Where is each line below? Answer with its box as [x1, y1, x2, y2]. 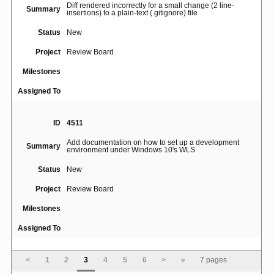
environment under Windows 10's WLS [67, 146, 195, 155]
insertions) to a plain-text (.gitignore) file [67, 9, 198, 18]
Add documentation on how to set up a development [67, 138, 239, 147]
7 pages [200, 256, 229, 265]
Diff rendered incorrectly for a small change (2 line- [67, 1, 234, 10]
